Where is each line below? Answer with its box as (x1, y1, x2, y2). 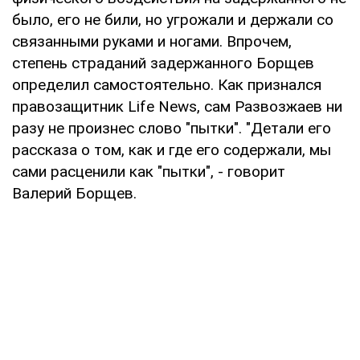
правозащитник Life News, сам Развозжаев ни (12, 96, 342, 116)
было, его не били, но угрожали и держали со (12, 10, 333, 29)
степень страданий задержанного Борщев (12, 53, 314, 72)
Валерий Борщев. (12, 183, 137, 202)
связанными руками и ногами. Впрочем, (12, 31, 292, 51)
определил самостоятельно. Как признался (12, 75, 321, 94)
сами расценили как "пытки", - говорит (12, 162, 285, 181)
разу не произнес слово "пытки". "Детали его (12, 118, 331, 137)
